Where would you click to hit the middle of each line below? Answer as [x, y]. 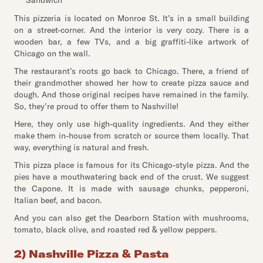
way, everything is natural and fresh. [82, 147]
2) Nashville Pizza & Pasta [92, 254]
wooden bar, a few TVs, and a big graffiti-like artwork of [131, 42]
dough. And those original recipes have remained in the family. [131, 95]
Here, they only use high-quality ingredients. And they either [131, 124]
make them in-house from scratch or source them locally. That [131, 136]
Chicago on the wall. [52, 53]
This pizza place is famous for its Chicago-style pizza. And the [131, 165]
